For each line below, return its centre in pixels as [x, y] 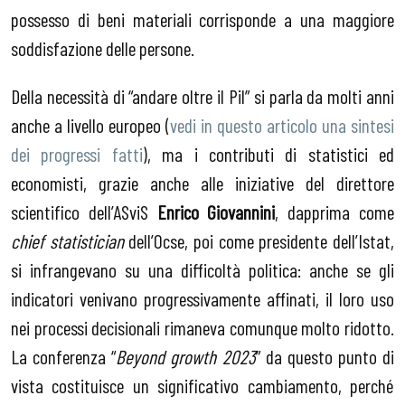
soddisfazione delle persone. [103, 47]
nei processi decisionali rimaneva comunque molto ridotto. [202, 328]
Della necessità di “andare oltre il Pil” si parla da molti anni [202, 96]
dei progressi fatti [77, 154]
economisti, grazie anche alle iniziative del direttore [202, 183]
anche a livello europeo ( [90, 125]
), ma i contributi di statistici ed [268, 154]
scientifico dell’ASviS [84, 212]
